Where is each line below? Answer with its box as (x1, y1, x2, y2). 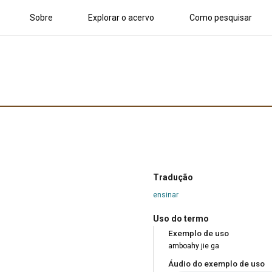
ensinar (153, 190, 178, 199)
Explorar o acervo (88, 12, 154, 22)
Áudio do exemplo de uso (168, 258, 265, 268)
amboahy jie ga (168, 241, 219, 250)
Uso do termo (153, 213, 209, 223)
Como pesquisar (189, 12, 252, 22)
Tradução (153, 172, 193, 182)
